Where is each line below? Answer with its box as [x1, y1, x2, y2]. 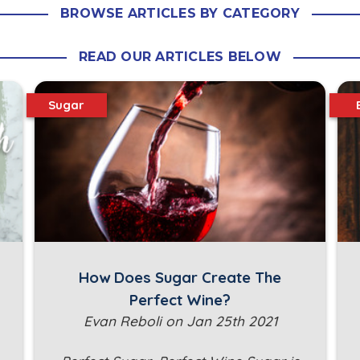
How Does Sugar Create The [79, 268, 281, 288]
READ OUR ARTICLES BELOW [79, 48, 281, 64]
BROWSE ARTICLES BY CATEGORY [60, 5, 300, 21]
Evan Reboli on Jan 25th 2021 [83, 313, 277, 330]
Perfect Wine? [129, 290, 231, 310]
